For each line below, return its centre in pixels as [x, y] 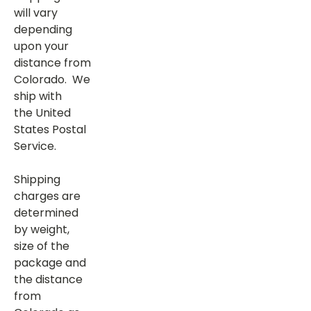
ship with [38, 96]
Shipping [37, 179]
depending [43, 30]
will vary [36, 13]
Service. [35, 146]
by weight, [42, 229]
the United [42, 113]
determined [46, 213]
